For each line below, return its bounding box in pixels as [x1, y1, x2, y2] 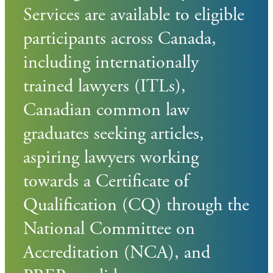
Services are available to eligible [23, 3, 244, 27]
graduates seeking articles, [23, 122, 204, 146]
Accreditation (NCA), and [23, 241, 210, 264]
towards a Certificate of [23, 169, 189, 193]
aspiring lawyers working [23, 146, 199, 169]
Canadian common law [23, 98, 190, 122]
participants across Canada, [23, 27, 216, 51]
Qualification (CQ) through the [23, 193, 249, 217]
